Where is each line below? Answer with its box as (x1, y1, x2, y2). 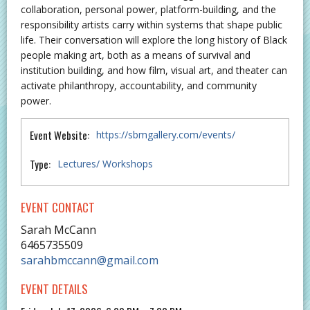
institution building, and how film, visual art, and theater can (21, 64, 287, 77)
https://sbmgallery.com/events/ (96, 128, 235, 142)
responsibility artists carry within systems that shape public (21, 18, 282, 32)
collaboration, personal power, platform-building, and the (21, 3, 276, 17)
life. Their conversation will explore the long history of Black (21, 33, 287, 47)
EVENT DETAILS (21, 280, 88, 298)
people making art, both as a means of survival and (21, 48, 250, 62)
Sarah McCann (21, 222, 96, 238)
